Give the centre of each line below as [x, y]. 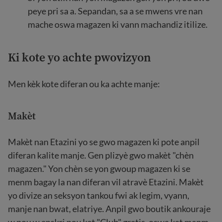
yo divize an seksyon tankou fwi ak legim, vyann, [99, 195]
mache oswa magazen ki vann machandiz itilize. [118, 24]
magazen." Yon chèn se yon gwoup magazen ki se [99, 168]
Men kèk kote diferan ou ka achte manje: [84, 84]
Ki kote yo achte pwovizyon [80, 57]
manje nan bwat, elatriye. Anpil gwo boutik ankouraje [109, 209]
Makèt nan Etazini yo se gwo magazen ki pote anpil [104, 142]
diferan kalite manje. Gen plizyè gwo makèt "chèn [101, 155]
